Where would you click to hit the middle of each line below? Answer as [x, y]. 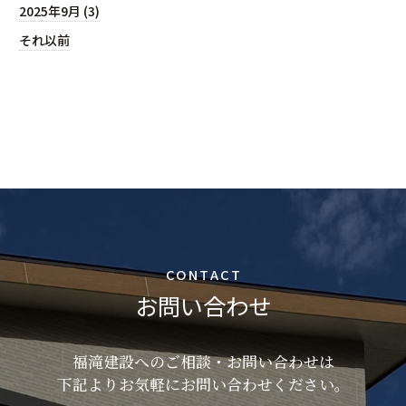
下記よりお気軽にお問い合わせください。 [203, 385]
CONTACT [204, 274]
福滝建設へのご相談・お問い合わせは [203, 362]
